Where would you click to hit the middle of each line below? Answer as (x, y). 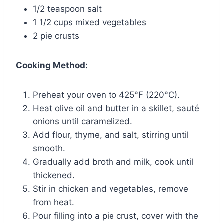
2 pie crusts (56, 36)
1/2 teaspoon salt (67, 9)
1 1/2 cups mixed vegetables (90, 22)
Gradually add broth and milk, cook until (113, 162)
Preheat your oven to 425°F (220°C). (106, 94)
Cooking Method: (52, 65)
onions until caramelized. (83, 121)
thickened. (54, 175)
